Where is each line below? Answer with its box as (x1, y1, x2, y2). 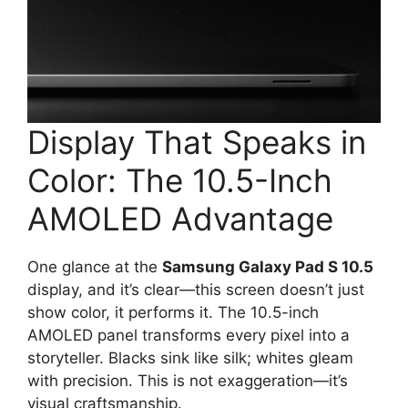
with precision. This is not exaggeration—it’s (27, 371, 348, 390)
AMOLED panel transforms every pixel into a (27, 325, 350, 344)
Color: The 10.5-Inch (27, 160, 332, 199)
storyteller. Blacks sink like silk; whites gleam (27, 348, 353, 367)
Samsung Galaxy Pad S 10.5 (162, 257, 373, 276)
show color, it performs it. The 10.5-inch (27, 302, 319, 321)
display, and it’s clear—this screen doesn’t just (27, 280, 364, 299)
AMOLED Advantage (27, 199, 333, 238)
